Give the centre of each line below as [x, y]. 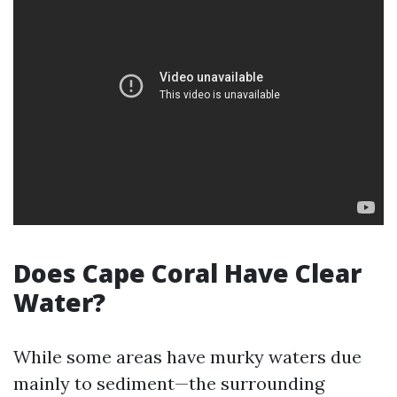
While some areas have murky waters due [187, 357]
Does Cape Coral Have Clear [187, 273]
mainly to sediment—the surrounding [169, 383]
